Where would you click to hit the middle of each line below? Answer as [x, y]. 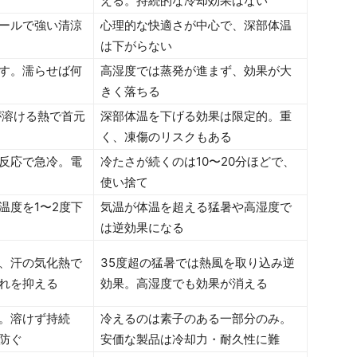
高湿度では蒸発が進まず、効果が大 [196, 70]
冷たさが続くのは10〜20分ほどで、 [198, 161]
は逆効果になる [142, 227]
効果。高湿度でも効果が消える [184, 283]
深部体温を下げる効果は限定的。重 [196, 116]
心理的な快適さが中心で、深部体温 [196, 25]
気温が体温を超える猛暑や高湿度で [196, 206]
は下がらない [136, 45]
